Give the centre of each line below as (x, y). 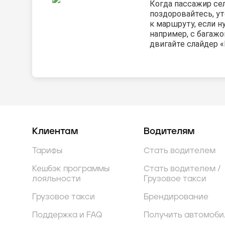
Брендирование (176, 197)
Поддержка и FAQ (67, 215)
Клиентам (55, 132)
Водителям (169, 132)
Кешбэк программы (71, 169)
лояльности (57, 179)
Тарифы (47, 151)
